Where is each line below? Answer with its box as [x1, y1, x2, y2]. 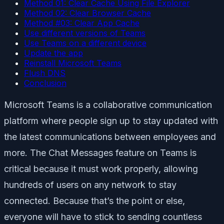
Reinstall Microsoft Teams [24, 57, 121, 68]
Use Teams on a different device [24, 37, 146, 48]
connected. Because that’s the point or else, [4, 195, 185, 206]
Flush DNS [24, 67, 65, 78]
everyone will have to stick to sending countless [4, 211, 202, 222]
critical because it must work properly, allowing [4, 163, 198, 174]
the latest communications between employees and [4, 131, 216, 142]
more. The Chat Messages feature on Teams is [4, 147, 196, 158]
